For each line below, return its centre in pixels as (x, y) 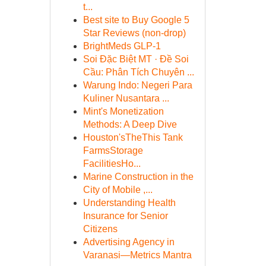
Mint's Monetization (123, 111)
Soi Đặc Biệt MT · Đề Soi (136, 59)
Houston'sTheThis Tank (133, 137)
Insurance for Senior (125, 216)
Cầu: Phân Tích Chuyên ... (138, 72)
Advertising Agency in (129, 242)
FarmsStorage (113, 151)
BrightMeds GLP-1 (122, 46)
